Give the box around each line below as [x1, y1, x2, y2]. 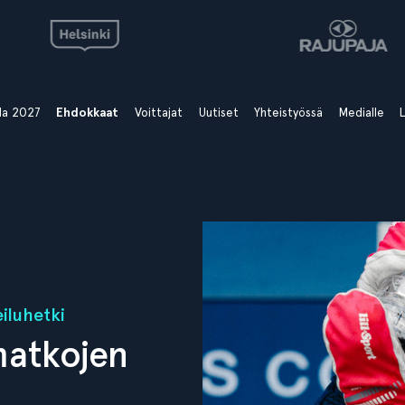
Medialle [338, 105, 384, 119]
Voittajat [135, 105, 184, 119]
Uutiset [198, 105, 239, 119]
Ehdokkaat [56, 105, 119, 120]
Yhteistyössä [254, 105, 324, 119]
